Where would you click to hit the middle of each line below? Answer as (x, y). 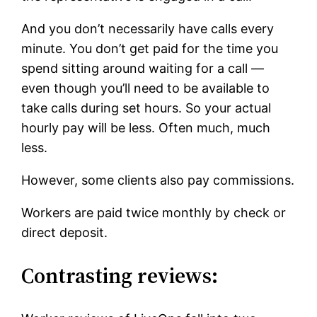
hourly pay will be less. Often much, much (146, 128)
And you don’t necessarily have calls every (148, 29)
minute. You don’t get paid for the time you (150, 49)
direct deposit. (65, 233)
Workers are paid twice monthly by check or (154, 213)
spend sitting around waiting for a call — (143, 69)
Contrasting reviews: (120, 276)
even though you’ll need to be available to (146, 88)
